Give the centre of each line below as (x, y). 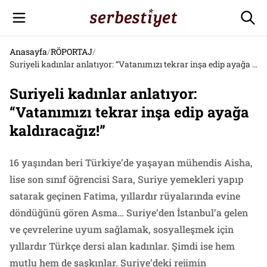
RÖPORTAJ (72, 52)
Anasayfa (28, 52)
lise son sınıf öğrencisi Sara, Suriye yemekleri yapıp (127, 179)
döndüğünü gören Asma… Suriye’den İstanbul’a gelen (129, 212)
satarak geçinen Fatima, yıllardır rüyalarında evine (125, 196)
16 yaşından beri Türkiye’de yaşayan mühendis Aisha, (131, 162)
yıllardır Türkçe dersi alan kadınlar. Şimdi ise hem (122, 246)
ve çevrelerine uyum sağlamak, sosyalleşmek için (122, 229)
